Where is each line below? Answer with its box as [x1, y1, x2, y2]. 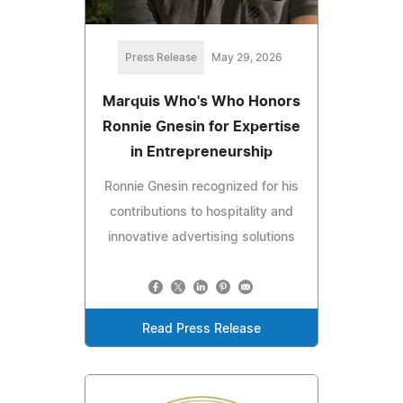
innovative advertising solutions [108, 231, 295, 245]
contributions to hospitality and [110, 206, 293, 219]
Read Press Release [142, 323, 261, 336]
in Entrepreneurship [130, 145, 273, 160]
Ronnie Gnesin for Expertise [103, 120, 300, 135]
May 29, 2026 [210, 52, 282, 64]
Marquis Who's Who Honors [103, 94, 300, 110]
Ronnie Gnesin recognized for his [104, 181, 299, 194]
